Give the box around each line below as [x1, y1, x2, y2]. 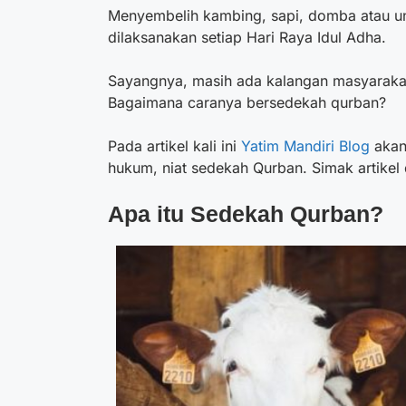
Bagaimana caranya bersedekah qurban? [108, 93, 391, 111]
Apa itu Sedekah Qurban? [108, 201, 390, 227]
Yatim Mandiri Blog [241, 137, 370, 155]
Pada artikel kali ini [108, 137, 241, 155]
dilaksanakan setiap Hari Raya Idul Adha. [108, 28, 386, 46]
